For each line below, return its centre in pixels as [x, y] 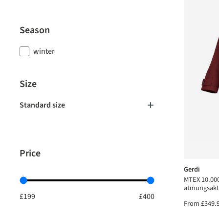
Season [35, 30]
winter [44, 51]
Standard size [42, 105]
